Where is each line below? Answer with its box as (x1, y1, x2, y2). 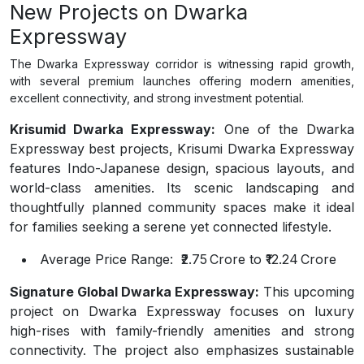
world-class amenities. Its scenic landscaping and (10, 180, 354, 196)
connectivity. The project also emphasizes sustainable (10, 342, 354, 358)
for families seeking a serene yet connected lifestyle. (10, 219, 331, 235)
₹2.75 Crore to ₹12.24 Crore (173, 251, 336, 267)
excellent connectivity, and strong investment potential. (10, 91, 304, 105)
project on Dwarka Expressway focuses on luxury (10, 303, 354, 319)
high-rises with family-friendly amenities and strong (10, 323, 354, 339)
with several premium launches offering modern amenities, (10, 74, 354, 88)
